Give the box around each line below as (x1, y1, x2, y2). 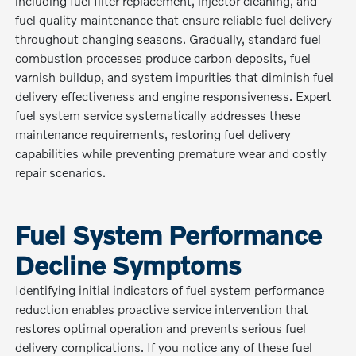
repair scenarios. (15, 164, 106, 180)
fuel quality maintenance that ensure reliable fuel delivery (15, 11, 333, 27)
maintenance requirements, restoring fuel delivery (15, 126, 292, 141)
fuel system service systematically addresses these (15, 106, 301, 122)
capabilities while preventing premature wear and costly (15, 145, 327, 161)
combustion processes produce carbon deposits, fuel (15, 49, 311, 65)
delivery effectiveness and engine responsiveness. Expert (15, 87, 332, 103)
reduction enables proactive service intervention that (15, 300, 309, 316)
